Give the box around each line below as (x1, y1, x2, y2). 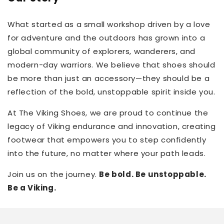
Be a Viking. (7, 182, 56, 193)
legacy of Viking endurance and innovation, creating (7, 121, 216, 132)
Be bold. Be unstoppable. (99, 169, 206, 180)
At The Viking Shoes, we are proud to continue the (7, 107, 208, 118)
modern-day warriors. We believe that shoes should (7, 59, 215, 70)
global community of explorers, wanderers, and (7, 46, 196, 57)
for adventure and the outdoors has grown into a (7, 32, 205, 43)
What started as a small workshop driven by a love (7, 19, 210, 30)
